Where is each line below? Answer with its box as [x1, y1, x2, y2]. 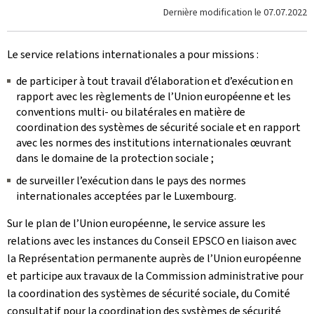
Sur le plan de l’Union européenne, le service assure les [7, 216, 266, 231]
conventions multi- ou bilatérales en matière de [16, 104, 245, 119]
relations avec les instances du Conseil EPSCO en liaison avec [7, 233, 296, 248]
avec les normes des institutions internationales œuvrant [16, 135, 292, 150]
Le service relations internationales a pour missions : [7, 47, 259, 62]
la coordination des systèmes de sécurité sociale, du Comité [7, 286, 290, 301]
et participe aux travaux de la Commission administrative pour [7, 268, 303, 283]
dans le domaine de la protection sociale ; [16, 151, 214, 165]
